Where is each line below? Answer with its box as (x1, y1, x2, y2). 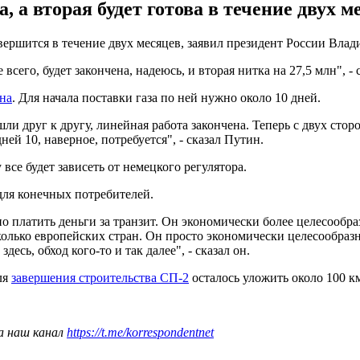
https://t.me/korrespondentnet (67, 325, 214, 339)
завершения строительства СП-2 (11, 270, 189, 284)
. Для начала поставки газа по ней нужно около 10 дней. (12, 90, 321, 104)
